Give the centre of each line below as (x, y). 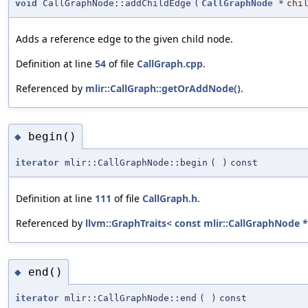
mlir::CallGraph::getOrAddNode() (163, 88)
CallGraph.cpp (170, 63)
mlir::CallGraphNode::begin (133, 163)
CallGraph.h (170, 199)
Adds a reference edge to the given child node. (124, 38)
